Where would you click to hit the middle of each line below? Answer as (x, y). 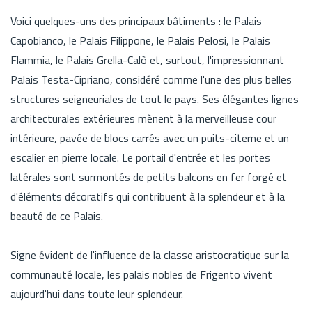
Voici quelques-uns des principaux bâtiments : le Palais (136, 21)
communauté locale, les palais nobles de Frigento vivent (141, 274)
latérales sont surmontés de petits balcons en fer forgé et (149, 177)
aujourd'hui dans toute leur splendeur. (97, 294)
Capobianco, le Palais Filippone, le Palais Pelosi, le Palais (140, 40)
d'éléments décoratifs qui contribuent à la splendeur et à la (148, 196)
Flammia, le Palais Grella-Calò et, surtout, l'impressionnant (147, 60)
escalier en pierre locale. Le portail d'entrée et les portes (140, 157)
